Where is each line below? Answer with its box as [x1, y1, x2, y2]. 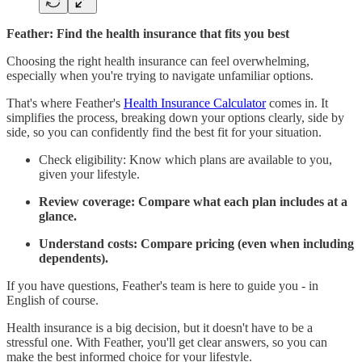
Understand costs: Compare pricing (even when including [39, 237, 354, 251]
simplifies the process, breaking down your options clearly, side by [6, 111, 344, 125]
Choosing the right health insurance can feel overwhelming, [6, 54, 309, 69]
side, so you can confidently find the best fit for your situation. [6, 125, 322, 140]
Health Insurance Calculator [124, 96, 266, 111]
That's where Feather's [6, 96, 124, 111]
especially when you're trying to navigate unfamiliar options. [6, 69, 314, 83]
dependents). [39, 251, 108, 266]
